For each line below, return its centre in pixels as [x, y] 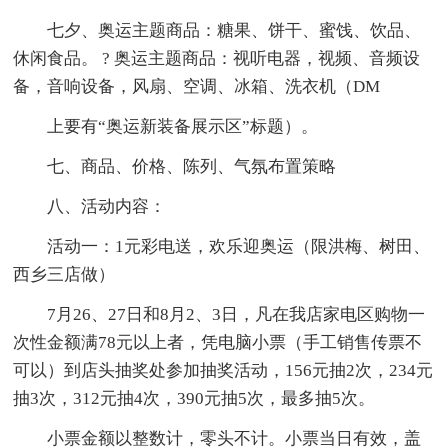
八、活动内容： [107, 207]
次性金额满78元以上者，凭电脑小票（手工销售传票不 [218, 343]
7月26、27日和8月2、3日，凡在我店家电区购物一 [236, 315]
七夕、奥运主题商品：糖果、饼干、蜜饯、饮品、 [234, 31]
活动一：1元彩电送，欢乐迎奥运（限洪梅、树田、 [239, 247]
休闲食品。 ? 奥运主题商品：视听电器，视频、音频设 [217, 59]
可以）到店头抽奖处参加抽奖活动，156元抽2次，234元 [223, 371]
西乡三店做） [64, 275]
